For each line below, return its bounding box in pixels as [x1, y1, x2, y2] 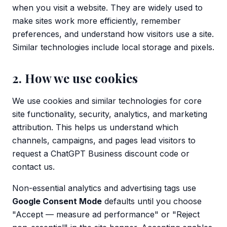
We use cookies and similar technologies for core [12, 96, 202, 106]
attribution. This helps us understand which [12, 122, 178, 132]
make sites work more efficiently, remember [12, 16, 181, 26]
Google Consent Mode [12, 196, 102, 206]
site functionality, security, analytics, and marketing [12, 109, 207, 119]
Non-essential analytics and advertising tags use [12, 183, 196, 193]
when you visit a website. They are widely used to [12, 3, 203, 13]
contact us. [12, 162, 55, 172]
